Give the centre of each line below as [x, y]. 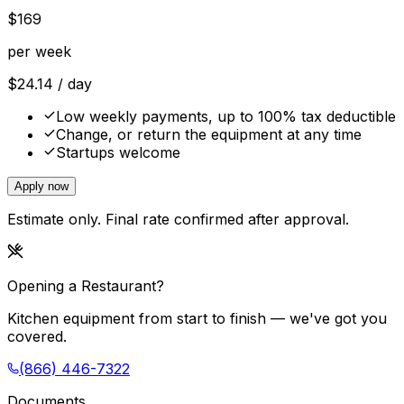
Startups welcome [118, 153]
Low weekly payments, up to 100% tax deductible [226, 117]
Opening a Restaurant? [86, 286]
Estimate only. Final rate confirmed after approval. [178, 220]
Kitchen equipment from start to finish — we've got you [197, 319]
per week [39, 52]
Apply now [41, 187]
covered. [37, 337]
